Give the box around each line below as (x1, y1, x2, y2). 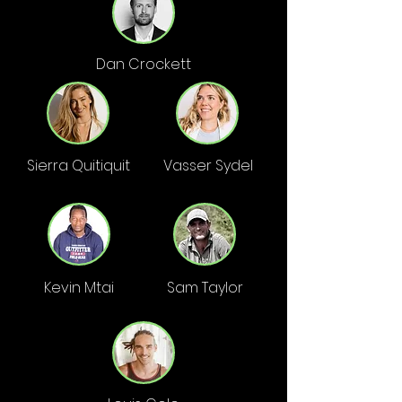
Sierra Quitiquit (27, 155, 130, 176)
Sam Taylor (166, 277, 243, 298)
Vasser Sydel (162, 155, 253, 176)
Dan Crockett (96, 54, 191, 74)
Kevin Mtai (44, 277, 114, 298)
